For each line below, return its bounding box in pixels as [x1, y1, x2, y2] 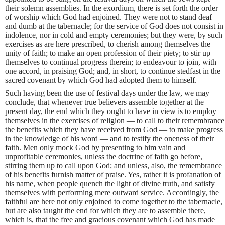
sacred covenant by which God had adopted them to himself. [5, 75, 197, 84]
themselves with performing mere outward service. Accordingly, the [5, 188, 219, 197]
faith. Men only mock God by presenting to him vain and [5, 143, 185, 152]
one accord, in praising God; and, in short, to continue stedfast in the [5, 66, 220, 75]
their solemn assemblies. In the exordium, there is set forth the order [5, 3, 218, 12]
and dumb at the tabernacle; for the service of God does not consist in [5, 21, 223, 30]
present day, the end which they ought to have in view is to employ [5, 106, 216, 116]
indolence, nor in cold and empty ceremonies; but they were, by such [5, 30, 222, 39]
